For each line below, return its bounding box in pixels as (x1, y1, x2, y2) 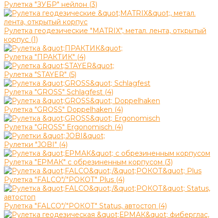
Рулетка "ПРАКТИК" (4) (4, 52, 86, 61)
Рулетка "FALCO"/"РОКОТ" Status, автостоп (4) (4, 201, 167, 210)
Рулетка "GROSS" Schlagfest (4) (4, 87, 113, 96)
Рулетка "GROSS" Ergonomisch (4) (4, 122, 123, 131)
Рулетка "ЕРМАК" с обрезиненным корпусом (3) (4, 157, 173, 166)
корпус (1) (4, 35, 38, 44)
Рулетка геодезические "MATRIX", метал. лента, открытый (4, 26, 206, 35)
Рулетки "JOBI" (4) (4, 140, 68, 149)
